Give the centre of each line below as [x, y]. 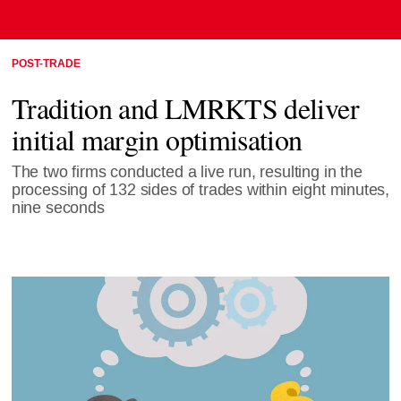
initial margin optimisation [157, 139]
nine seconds [58, 208]
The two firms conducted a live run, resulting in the [187, 172]
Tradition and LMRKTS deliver [185, 107]
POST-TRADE [46, 64]
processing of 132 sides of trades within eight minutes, [200, 190]
